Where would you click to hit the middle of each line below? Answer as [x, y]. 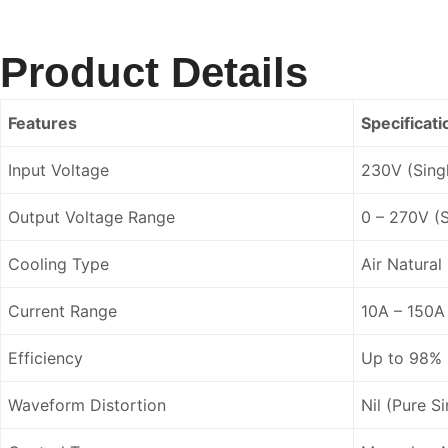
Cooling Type [58, 263]
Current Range [62, 310]
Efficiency [45, 357]
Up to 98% [401, 357]
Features [42, 122]
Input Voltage [58, 169]
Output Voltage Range [91, 216]
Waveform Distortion [87, 404]
